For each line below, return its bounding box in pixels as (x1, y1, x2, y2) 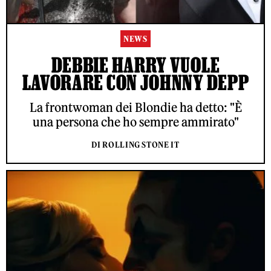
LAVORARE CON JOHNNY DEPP (22, 71, 249, 94)
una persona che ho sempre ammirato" (32, 114, 239, 130)
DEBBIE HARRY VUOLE (51, 53, 220, 77)
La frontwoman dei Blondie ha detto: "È (29, 100, 242, 116)
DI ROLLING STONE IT (91, 140, 180, 151)
